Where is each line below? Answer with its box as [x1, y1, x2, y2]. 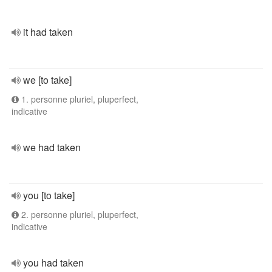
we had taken [23, 140, 81, 154]
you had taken [23, 256, 84, 270]
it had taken [23, 25, 73, 39]
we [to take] [23, 73, 72, 87]
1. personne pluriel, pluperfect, [19, 93, 138, 105]
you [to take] [23, 188, 75, 202]
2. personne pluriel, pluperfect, [19, 208, 138, 220]
